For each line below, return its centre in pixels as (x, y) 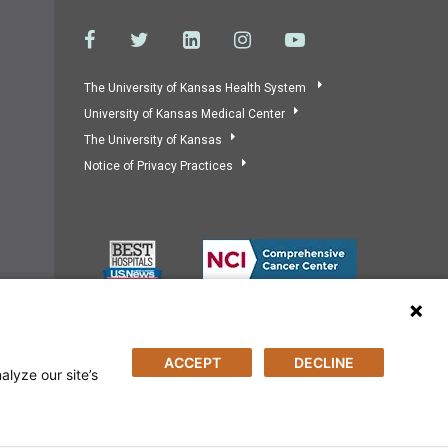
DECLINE (324, 362)
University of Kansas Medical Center (184, 113)
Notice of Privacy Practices (158, 165)
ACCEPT (192, 362)
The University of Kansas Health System (196, 87)
